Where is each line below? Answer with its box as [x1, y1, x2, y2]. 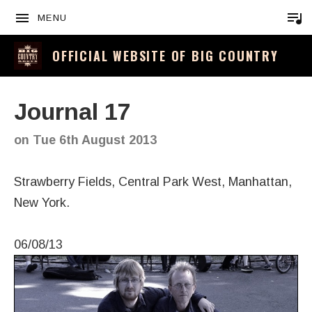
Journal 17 [14, 98, 131, 125]
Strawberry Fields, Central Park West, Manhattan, [14, 175, 292, 189]
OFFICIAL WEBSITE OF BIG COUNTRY [52, 47, 279, 65]
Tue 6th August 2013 [33, 133, 157, 147]
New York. [14, 196, 70, 210]
